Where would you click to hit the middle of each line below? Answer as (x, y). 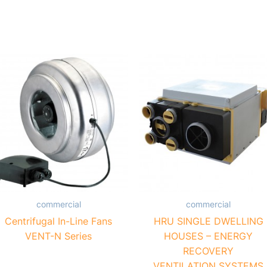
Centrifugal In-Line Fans (59, 221)
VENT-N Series (59, 236)
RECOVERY (209, 251)
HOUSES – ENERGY (209, 236)
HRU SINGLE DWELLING (208, 221)
